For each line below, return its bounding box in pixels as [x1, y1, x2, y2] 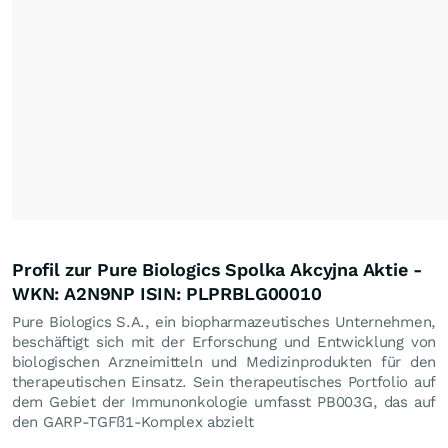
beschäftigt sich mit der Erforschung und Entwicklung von [12, 332, 436, 351]
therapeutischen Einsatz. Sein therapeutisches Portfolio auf [12, 372, 436, 391]
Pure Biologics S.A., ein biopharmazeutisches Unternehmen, [12, 312, 436, 331]
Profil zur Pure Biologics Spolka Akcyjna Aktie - [12, 258, 422, 280]
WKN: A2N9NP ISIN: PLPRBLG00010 [12, 282, 322, 304]
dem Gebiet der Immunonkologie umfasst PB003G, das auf [12, 392, 436, 411]
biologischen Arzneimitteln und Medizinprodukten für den [12, 352, 436, 371]
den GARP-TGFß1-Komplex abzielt [12, 412, 254, 431]
